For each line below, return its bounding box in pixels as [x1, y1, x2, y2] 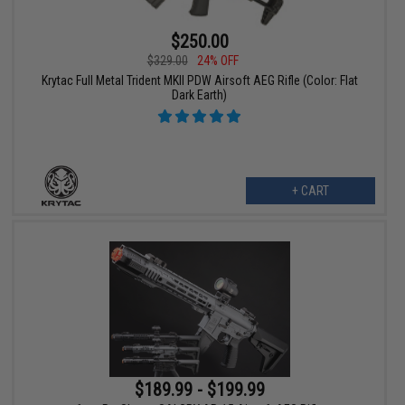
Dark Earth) [172, 88, 228, 103]
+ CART [291, 184, 329, 199]
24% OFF [196, 53, 239, 69]
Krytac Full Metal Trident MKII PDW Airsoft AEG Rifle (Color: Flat [41, 73, 358, 89]
